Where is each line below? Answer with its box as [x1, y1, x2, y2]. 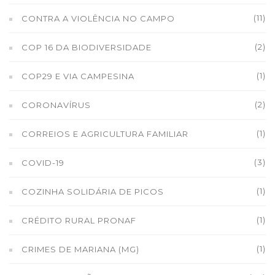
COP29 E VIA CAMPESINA [21, 71, 134, 81]
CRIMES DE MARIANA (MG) [21, 244, 139, 254]
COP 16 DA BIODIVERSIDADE [21, 42, 152, 52]
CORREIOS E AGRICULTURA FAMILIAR [21, 129, 188, 139]
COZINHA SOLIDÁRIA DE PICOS [21, 187, 164, 196]
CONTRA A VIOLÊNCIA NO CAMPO [21, 14, 175, 23]
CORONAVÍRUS [21, 100, 91, 110]
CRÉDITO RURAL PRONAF [21, 215, 136, 225]
